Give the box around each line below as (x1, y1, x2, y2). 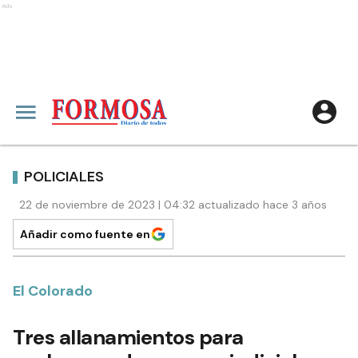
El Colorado (13, 281, 93, 300)
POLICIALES (24, 166, 104, 186)
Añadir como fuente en (20, 227, 150, 241)
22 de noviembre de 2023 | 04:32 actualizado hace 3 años (19, 197, 327, 212)
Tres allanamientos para (13, 324, 244, 351)
